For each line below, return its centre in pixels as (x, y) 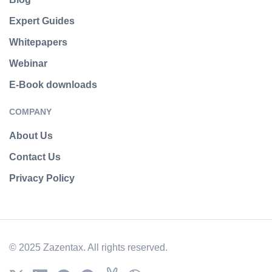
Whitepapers (38, 42)
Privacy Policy (42, 178)
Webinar (28, 63)
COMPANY (30, 111)
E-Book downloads (53, 84)
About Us (31, 135)
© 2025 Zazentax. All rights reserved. (88, 247)
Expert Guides (42, 21)
